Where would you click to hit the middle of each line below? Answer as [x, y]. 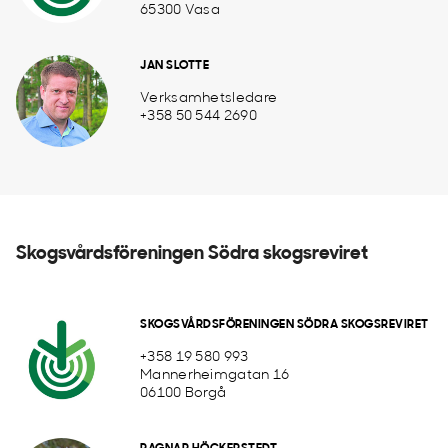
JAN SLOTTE [174, 66]
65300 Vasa [180, 10]
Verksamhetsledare [209, 98]
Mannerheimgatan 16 [215, 375]
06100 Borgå [183, 393]
